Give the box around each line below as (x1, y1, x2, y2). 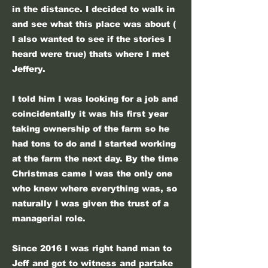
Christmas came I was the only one (12, 169, 172, 178)
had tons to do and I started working (12, 139, 176, 148)
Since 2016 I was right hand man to (12, 243, 172, 253)
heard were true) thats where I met (12, 49, 169, 59)
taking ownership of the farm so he (12, 124, 169, 133)
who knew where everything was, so (12, 184, 177, 193)
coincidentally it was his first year (12, 109, 168, 118)
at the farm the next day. (12, 154, 126, 163)
